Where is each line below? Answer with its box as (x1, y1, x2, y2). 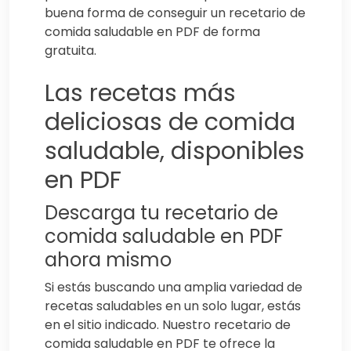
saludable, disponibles (45, 135, 305, 168)
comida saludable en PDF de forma (45, 23, 260, 42)
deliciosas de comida (45, 106, 295, 139)
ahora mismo (45, 247, 172, 273)
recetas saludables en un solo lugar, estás (45, 297, 301, 316)
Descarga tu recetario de (45, 200, 278, 226)
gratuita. (45, 42, 96, 60)
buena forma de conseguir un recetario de (45, 4, 306, 23)
